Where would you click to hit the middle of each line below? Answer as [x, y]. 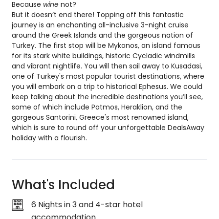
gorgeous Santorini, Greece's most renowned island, [100, 117]
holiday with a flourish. [49, 138]
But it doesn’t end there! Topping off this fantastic [98, 15]
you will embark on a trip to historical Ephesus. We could [107, 87]
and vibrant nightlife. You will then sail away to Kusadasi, [107, 66]
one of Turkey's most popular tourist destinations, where [108, 76]
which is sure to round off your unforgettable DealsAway [108, 128]
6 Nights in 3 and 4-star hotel [87, 205]
